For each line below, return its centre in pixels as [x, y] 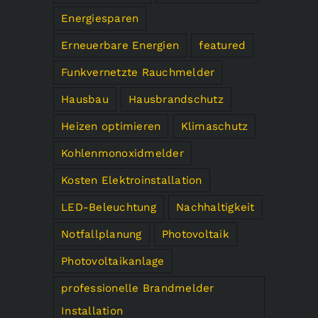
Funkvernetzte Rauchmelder [138, 72]
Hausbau [85, 99]
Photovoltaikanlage [113, 261]
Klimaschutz [214, 126]
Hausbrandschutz [176, 99]
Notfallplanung [102, 234]
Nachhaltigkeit [215, 207]
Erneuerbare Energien [120, 45]
